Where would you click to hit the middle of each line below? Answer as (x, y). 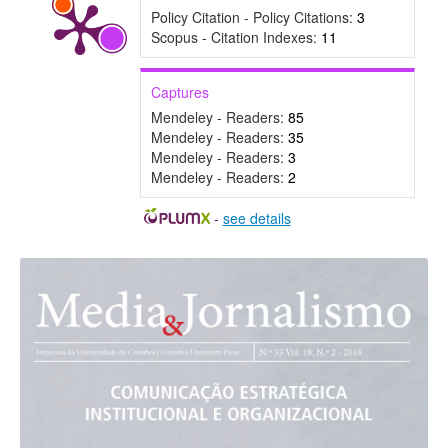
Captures (179, 92)
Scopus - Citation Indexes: (235, 37)
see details (256, 218)
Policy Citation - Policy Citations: (253, 17)
